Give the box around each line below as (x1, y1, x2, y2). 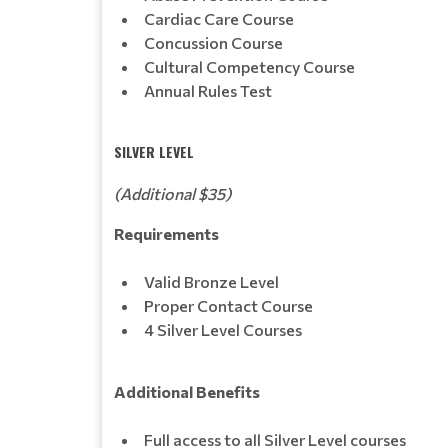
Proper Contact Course (144, 296, 313, 315)
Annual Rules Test (144, 81, 272, 100)
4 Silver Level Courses (144, 320, 302, 339)
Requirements (114, 224, 219, 243)
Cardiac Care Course (144, 9, 294, 28)
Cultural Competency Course (144, 57, 355, 76)
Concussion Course (144, 33, 283, 52)
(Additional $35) (114, 184, 231, 203)
